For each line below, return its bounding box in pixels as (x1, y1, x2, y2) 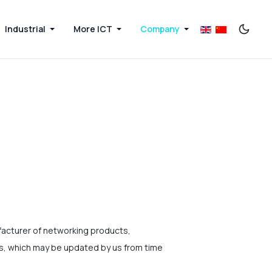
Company (140, 23, 180, 35)
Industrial (5, 23, 46, 35)
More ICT (73, 23, 113, 35)
